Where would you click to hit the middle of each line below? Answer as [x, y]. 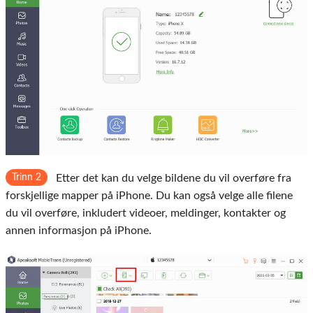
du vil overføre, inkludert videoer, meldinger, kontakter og [146, 213]
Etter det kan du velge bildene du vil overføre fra [172, 179]
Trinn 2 [27, 178]
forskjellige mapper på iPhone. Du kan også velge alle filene [149, 196]
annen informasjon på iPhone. [79, 231]
